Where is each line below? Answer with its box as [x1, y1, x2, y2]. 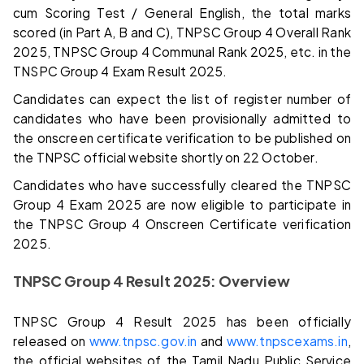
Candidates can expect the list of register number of [13, 90, 351, 106]
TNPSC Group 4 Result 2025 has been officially [13, 313, 351, 329]
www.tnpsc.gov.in [89, 332, 197, 349]
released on [13, 332, 89, 349]
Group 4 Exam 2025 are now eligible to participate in [13, 196, 351, 212]
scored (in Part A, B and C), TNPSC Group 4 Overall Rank [13, 24, 351, 40]
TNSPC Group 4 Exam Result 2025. [13, 63, 227, 79]
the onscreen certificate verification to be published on [13, 129, 351, 145]
